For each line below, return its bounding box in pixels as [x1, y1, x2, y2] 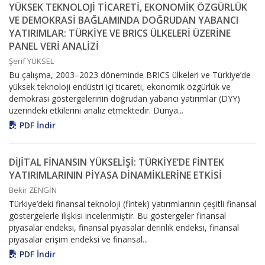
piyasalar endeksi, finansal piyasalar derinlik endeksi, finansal [9, 222, 239, 234]
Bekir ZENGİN [9, 185, 57, 196]
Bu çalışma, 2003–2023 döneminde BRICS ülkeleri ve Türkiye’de [9, 69, 251, 81]
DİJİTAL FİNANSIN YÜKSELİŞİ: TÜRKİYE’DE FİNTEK [9, 156, 224, 169]
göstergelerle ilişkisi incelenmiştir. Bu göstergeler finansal [9, 210, 226, 222]
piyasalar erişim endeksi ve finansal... [9, 234, 148, 245]
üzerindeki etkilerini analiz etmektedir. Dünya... [9, 105, 183, 117]
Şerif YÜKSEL [9, 56, 54, 67]
